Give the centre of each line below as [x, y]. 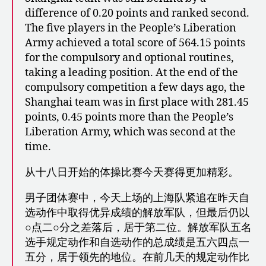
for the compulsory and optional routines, [129, 58]
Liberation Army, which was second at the [130, 132]
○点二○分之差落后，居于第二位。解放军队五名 [138, 227]
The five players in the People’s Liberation [131, 28]
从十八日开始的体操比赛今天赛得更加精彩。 [132, 172]
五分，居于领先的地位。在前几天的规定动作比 [137, 257]
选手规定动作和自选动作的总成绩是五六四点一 [137, 242]
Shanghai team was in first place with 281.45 [137, 102]
